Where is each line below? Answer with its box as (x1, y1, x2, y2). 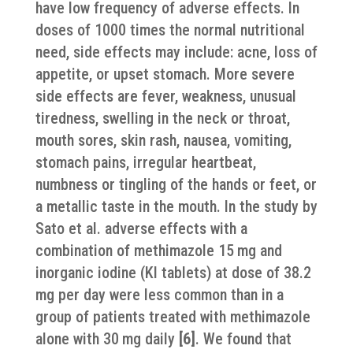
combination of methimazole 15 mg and (35, 241, 282, 260)
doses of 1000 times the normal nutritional (35, 20, 305, 39)
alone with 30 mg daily (35, 329, 179, 348)
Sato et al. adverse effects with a (35, 219, 247, 238)
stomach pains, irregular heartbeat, (35, 153, 256, 172)
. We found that (195, 329, 292, 348)
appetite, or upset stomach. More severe (35, 65, 295, 84)
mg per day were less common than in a (35, 285, 284, 304)
